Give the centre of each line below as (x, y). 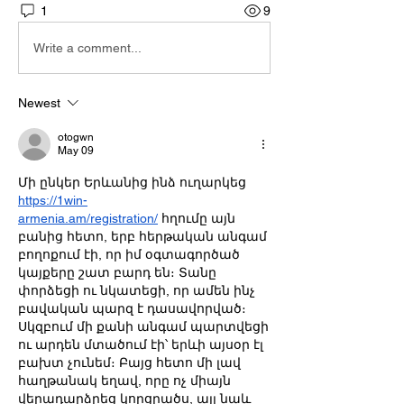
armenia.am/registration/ (88, 218)
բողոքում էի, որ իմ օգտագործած (129, 254)
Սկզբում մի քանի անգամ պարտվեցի (143, 326)
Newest (39, 103)
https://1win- (53, 200)
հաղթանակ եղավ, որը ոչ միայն (124, 381)
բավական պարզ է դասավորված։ (132, 308)
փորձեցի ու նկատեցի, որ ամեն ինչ (137, 290)
